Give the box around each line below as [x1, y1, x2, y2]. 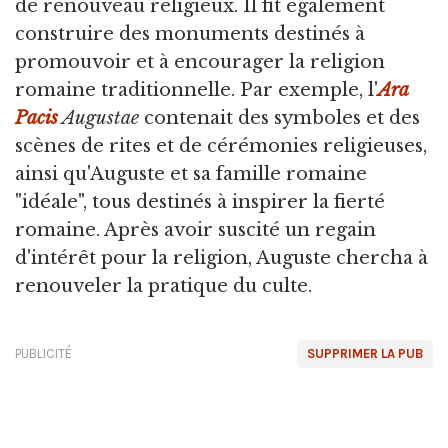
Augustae [58, 107, 139, 130]
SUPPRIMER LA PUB [307, 346, 423, 362]
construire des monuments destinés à [15, 23, 365, 46]
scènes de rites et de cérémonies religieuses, [15, 135, 427, 158]
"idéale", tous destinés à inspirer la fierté [15, 191, 385, 214]
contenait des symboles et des [139, 107, 420, 130]
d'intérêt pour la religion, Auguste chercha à [15, 247, 428, 270]
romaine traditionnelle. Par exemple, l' [15, 79, 378, 102]
